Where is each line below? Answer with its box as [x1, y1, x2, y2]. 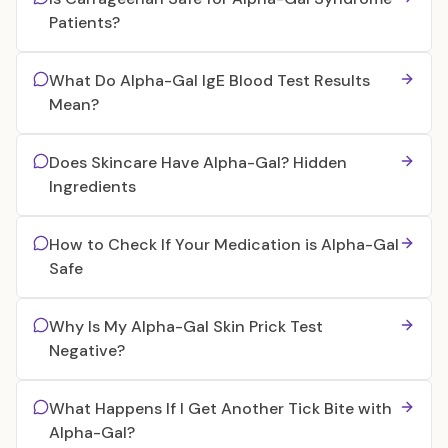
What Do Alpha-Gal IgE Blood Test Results [49, 70, 370, 91]
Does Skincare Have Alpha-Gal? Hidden [49, 152, 347, 173]
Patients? [49, 12, 120, 33]
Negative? [49, 340, 125, 361]
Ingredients [49, 176, 136, 197]
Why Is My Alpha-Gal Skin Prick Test [49, 316, 323, 337]
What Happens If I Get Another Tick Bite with [49, 398, 392, 419]
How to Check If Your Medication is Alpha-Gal [49, 234, 399, 255]
